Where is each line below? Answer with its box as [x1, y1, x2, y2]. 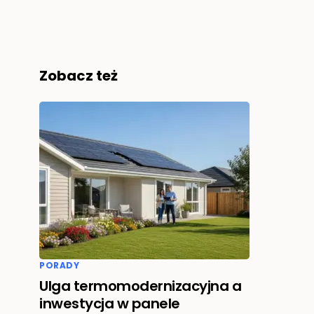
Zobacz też [39, 66, 118, 86]
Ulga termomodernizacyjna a [39, 276, 241, 296]
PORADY [39, 259, 80, 271]
